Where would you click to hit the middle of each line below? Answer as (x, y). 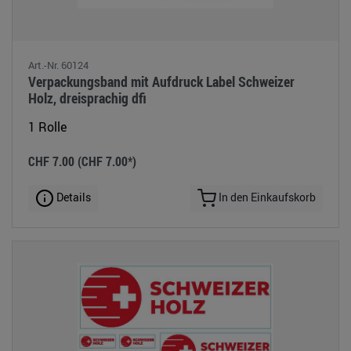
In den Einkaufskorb (266, 197)
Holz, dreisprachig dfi (87, 98)
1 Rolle (47, 127)
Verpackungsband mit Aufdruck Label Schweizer (161, 81)
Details (72, 197)
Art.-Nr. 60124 (58, 65)
